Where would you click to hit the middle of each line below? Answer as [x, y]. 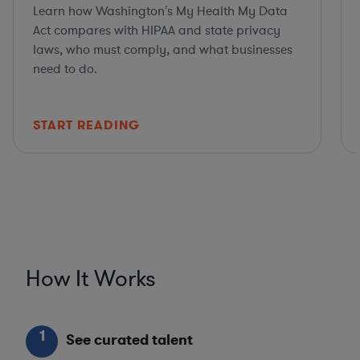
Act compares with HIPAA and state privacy [157, 31]
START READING [86, 125]
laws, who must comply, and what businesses [163, 50]
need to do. [65, 70]
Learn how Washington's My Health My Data [160, 12]
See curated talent [129, 340]
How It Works [91, 280]
